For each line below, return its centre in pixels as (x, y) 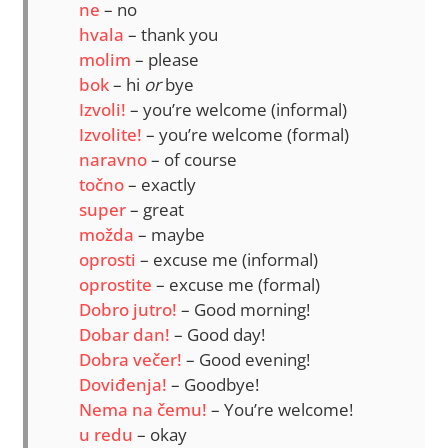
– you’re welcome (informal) (236, 110)
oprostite (115, 285)
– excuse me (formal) (236, 285)
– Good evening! (246, 360)
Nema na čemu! (143, 410)
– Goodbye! (213, 385)
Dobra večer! (130, 360)
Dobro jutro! (128, 310)
